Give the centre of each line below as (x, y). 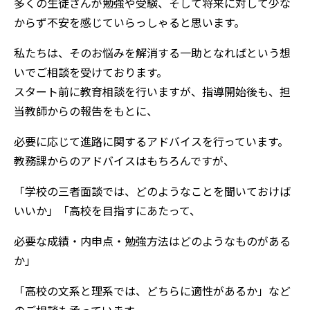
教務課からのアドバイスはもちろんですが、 (124, 160)
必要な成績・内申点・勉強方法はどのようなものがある (152, 240)
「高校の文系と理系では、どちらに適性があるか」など (152, 290)
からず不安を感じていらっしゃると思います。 (129, 22)
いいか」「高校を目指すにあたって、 (107, 210)
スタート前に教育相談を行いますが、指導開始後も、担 (152, 91)
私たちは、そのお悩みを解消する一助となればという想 (152, 52)
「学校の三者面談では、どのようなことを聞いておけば (152, 191)
